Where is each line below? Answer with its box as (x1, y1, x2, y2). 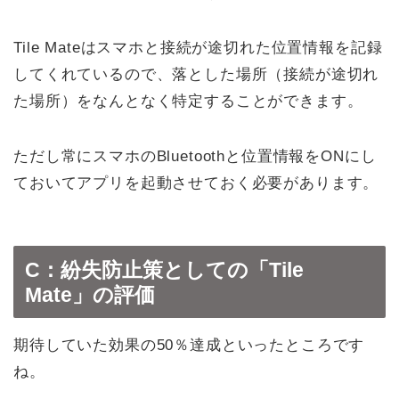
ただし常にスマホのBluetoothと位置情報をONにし (13, 148, 377, 166)
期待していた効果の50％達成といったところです (13, 336, 365, 354)
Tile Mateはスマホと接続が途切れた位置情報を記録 (13, 39, 383, 57)
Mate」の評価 (25, 282, 155, 306)
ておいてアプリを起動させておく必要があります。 (13, 175, 379, 192)
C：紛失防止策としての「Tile (25, 257, 304, 281)
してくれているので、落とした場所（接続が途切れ (13, 66, 379, 84)
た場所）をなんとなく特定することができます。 (13, 93, 363, 110)
